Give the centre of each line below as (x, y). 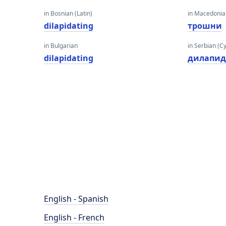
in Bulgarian (61, 46)
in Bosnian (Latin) (68, 13)
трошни (205, 26)
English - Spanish (76, 199)
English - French (74, 217)
